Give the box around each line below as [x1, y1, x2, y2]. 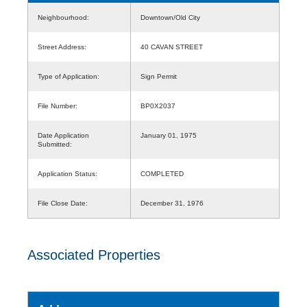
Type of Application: [38, 72, 99, 80]
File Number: [38, 101, 77, 110]
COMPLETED [140, 169, 184, 177]
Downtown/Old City [140, 13, 208, 21]
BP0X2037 [140, 101, 175, 110]
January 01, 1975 [140, 131, 197, 139]
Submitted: [38, 140, 72, 148]
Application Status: [38, 169, 97, 177]
